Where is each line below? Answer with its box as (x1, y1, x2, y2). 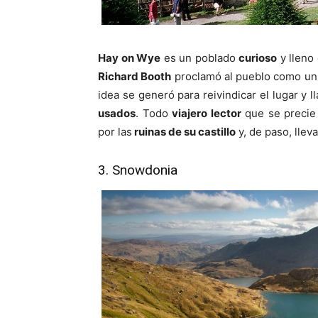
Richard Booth (98, 70, 172, 83)
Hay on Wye (98, 51, 161, 65)
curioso (238, 51, 278, 65)
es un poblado (160, 51, 239, 65)
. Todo (136, 106, 172, 120)
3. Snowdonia (98, 162, 177, 178)
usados (98, 106, 136, 120)
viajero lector (172, 106, 241, 120)
